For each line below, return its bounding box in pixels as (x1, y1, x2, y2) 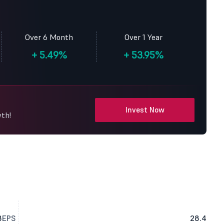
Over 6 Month (25, 32, 73, 42)
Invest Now (125, 105, 164, 114)
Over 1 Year (124, 32, 162, 42)
